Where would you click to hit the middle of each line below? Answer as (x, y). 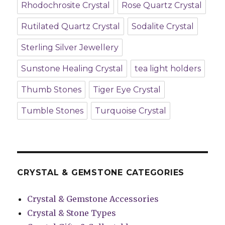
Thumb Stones (51, 90)
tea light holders (168, 69)
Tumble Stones (52, 111)
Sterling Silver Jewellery (70, 48)
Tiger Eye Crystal (127, 90)
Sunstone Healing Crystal (72, 69)
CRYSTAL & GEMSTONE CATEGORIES (101, 173)
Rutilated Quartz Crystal (71, 27)
